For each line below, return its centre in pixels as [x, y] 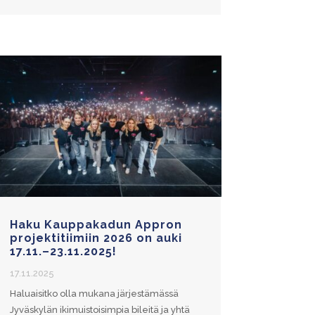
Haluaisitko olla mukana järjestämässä [94, 293]
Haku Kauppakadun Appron [96, 224]
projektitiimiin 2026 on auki [96, 238]
